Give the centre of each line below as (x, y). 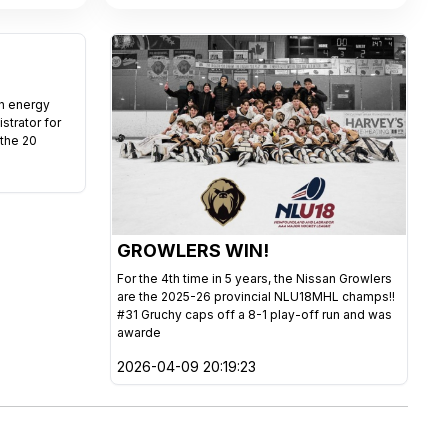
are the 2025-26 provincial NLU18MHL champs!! (256, 296)
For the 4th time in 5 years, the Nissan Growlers (254, 278)
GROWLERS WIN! (193, 250)
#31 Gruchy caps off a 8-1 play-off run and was (254, 314)
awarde (139, 332)
